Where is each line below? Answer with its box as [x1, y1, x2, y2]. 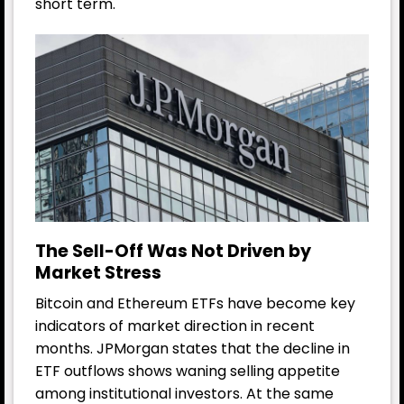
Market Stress [35, 260, 161, 285]
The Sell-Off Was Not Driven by [35, 238, 311, 263]
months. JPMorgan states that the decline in [35, 338, 350, 360]
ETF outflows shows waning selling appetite [35, 361, 340, 382]
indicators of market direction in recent [35, 316, 315, 337]
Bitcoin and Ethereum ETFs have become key [35, 293, 355, 315]
